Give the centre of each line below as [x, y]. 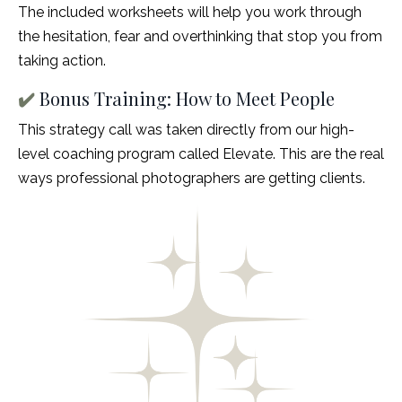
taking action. [64, 61]
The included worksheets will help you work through [190, 13]
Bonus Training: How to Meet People [185, 99]
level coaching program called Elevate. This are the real [201, 154]
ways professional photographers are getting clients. [192, 179]
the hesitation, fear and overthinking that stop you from [200, 37]
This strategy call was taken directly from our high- [186, 130]
